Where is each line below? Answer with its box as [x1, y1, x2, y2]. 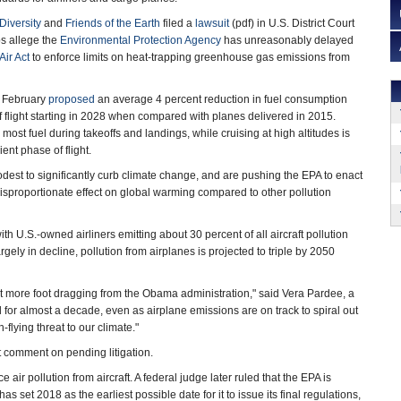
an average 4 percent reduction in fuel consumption [95, 93, 347, 106]
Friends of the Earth [65, 17, 160, 30]
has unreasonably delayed [221, 34, 354, 47]
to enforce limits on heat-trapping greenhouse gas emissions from [30, 51, 350, 64]
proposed [48, 93, 95, 106]
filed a [160, 17, 195, 30]
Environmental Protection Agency [60, 34, 221, 47]
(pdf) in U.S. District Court [229, 17, 354, 30]
